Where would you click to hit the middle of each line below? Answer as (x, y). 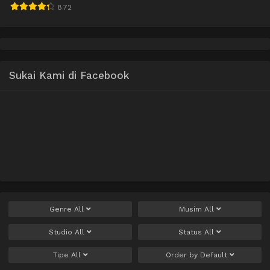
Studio (62, 232)
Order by (183, 255)
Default (213, 255)
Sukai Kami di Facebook (69, 76)
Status (191, 232)
